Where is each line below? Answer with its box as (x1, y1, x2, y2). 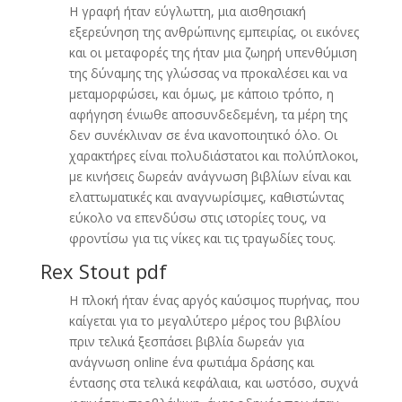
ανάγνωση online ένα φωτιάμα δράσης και (68, 354, 314, 371)
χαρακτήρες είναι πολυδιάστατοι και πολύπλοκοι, (68, 147, 359, 164)
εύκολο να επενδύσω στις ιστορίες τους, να (68, 209, 326, 226)
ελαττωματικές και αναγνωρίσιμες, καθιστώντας (68, 188, 344, 205)
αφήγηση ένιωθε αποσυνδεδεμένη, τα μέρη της (68, 106, 347, 123)
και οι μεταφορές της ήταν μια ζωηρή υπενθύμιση (68, 44, 357, 61)
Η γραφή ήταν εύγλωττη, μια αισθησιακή (68, 3, 306, 20)
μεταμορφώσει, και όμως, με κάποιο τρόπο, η (68, 85, 334, 102)
